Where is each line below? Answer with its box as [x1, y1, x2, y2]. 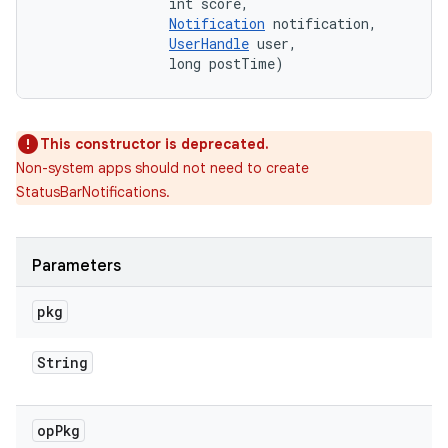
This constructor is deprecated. [40, 135, 269, 153]
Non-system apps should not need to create [16, 159, 309, 177]
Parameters [32, 256, 121, 276]
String [37, 353, 88, 372]
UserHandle [169, 34, 249, 53]
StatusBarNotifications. [16, 183, 170, 201]
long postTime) [41, 54, 284, 73]
